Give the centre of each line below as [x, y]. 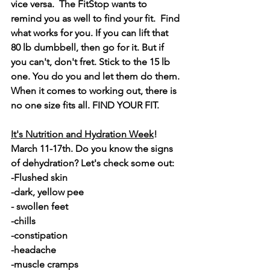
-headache [33, 250]
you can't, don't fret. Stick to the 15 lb [92, 62]
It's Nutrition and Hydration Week [82, 134]
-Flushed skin [39, 177]
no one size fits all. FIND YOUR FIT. [85, 105]
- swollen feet [39, 206]
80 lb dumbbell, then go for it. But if [89, 47]
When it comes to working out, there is [95, 91]
